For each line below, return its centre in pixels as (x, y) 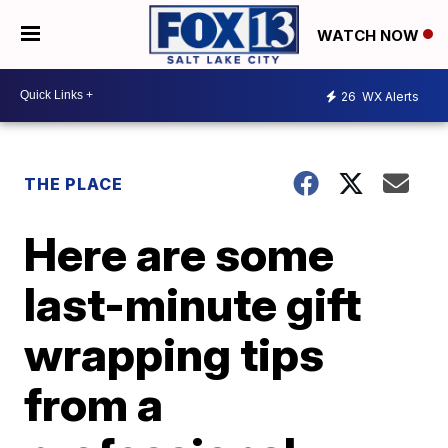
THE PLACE (74, 183)
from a (94, 403)
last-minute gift (193, 303)
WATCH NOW (370, 35)
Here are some (179, 253)
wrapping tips (174, 353)
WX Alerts (389, 97)
